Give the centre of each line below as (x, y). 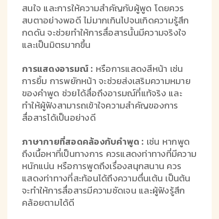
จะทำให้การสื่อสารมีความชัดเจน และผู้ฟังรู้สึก (104, 190)
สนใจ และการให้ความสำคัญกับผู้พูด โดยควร (103, 8)
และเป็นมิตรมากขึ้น (56, 44)
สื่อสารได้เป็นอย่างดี (59, 117)
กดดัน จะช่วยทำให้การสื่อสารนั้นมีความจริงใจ (104, 32)
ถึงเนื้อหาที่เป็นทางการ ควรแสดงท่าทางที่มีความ (109, 153)
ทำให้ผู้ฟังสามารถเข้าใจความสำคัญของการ (100, 105)
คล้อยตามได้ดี (48, 202)
